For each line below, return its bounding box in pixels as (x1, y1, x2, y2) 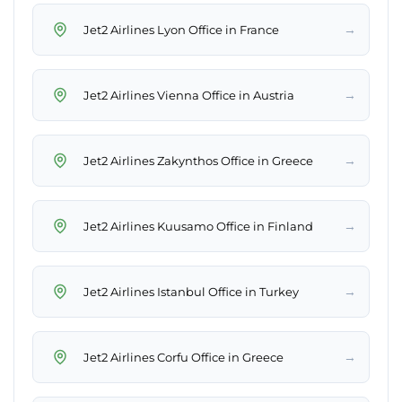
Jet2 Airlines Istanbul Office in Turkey (83, 284, 299, 299)
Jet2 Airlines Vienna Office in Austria (83, 87, 294, 102)
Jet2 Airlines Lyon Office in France (83, 22, 279, 37)
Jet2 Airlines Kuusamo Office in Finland (83, 218, 313, 233)
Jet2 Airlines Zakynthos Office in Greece (83, 153, 313, 168)
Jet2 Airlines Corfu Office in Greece (83, 349, 284, 364)
